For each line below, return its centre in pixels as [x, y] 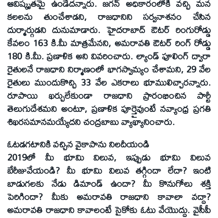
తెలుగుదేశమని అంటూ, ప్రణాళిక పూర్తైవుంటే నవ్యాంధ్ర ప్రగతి [109, 108]
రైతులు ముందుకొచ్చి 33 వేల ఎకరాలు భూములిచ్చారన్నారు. [109, 82]
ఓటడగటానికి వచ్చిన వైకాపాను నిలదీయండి [78, 144]
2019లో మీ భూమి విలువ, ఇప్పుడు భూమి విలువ [109, 157]
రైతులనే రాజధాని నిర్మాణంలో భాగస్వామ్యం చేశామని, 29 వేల [109, 69]
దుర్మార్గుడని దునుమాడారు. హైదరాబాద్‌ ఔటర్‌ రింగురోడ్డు [109, 29]
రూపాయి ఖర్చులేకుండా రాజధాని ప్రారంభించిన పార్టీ [109, 95]
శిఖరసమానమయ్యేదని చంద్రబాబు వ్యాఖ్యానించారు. [91, 121]
